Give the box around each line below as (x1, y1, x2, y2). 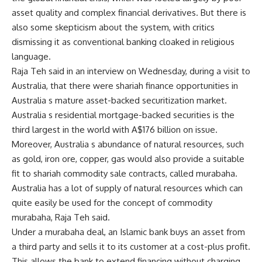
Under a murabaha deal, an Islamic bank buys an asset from (12, 226, 245, 237)
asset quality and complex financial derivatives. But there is (12, 7, 246, 18)
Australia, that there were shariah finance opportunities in (12, 80, 238, 91)
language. (12, 51, 51, 62)
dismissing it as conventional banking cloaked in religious (12, 36, 235, 47)
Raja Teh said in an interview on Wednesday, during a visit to (12, 65, 250, 77)
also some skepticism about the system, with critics (12, 22, 215, 33)
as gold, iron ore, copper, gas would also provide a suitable (12, 153, 244, 164)
